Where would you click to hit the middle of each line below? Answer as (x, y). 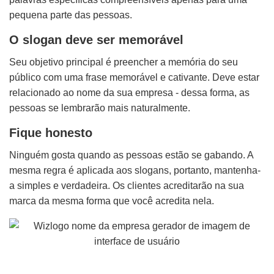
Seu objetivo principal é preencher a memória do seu (124, 62)
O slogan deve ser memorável (96, 40)
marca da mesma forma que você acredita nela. (112, 201)
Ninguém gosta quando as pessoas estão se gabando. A (131, 155)
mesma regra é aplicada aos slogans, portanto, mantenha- (135, 170)
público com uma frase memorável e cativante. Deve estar (134, 77)
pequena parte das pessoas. (71, 15)
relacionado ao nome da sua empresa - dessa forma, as (129, 93)
